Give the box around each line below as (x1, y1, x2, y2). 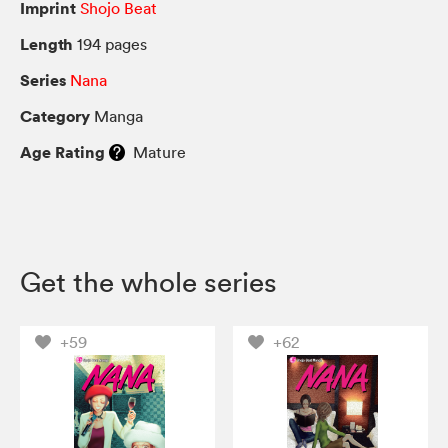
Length (20, 32, 73, 55)
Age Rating (20, 140, 105, 163)
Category (20, 104, 90, 127)
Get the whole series (20, 264, 277, 299)
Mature (125, 141, 186, 162)
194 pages (73, 33, 147, 54)
